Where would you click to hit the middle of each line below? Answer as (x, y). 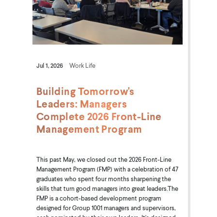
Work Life (82, 65)
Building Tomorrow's (85, 91)
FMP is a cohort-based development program (99, 198)
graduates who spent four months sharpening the (103, 178)
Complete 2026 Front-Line (99, 116)
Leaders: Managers (81, 103)
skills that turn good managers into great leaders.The (107, 188)
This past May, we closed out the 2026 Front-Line (104, 159)
